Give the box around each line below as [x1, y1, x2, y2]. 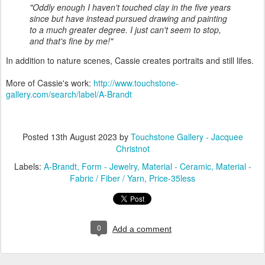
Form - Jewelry [81, 160, 137, 172]
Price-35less [149, 172, 195, 184]
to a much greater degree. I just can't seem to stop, [30, 23, 221, 35]
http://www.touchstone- [93, 76, 179, 89]
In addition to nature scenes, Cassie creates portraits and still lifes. [6, 54, 254, 66]
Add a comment [112, 224, 172, 234]
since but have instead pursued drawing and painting [30, 12, 227, 24]
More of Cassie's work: [6, 76, 93, 89]
